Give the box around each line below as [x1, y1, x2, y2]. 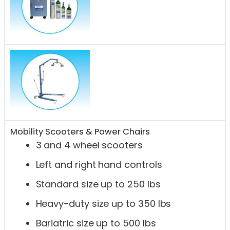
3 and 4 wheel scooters [35, 139, 143, 152]
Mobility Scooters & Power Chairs [10, 126, 150, 138]
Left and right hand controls [35, 158, 162, 171]
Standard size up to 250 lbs [35, 178, 161, 191]
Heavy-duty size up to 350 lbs [35, 197, 171, 210]
